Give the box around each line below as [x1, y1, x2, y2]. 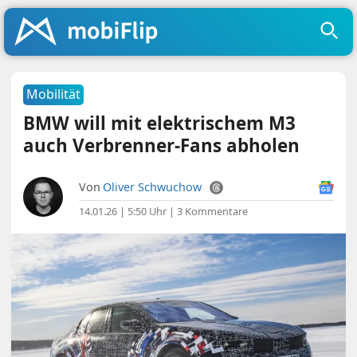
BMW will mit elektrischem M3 [23, 111, 296, 135]
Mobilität [26, 85, 81, 103]
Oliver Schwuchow [103, 179, 202, 194]
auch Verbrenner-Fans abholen [23, 133, 300, 158]
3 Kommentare [177, 204, 249, 218]
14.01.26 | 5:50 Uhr [79, 204, 167, 218]
